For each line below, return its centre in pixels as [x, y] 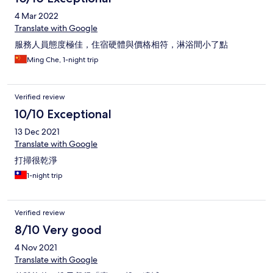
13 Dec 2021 [37, 132]
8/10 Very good [58, 230]
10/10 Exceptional [63, 114]
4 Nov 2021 [36, 248]
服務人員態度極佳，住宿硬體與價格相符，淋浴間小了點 [121, 45]
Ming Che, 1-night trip [63, 60]
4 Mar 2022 [37, 16]
